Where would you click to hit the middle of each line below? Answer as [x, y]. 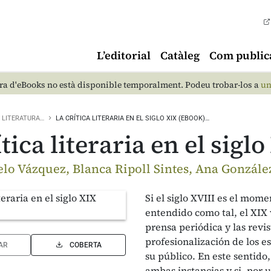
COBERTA [85, 245]
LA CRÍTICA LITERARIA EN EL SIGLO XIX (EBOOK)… [132, 118]
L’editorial [124, 55]
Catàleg [180, 55]
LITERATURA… [23, 118]
